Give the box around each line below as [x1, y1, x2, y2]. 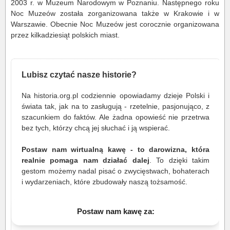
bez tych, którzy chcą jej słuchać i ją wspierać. [22, 124, 170, 132]
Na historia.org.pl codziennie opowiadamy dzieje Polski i [22, 91, 209, 100]
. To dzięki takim [149, 156, 210, 165]
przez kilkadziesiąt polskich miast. [11, 31, 120, 40]
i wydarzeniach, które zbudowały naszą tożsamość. [22, 178, 187, 186]
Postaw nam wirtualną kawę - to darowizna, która [22, 145, 209, 154]
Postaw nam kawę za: [76, 207, 155, 216]
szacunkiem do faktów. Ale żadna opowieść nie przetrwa [22, 113, 209, 122]
